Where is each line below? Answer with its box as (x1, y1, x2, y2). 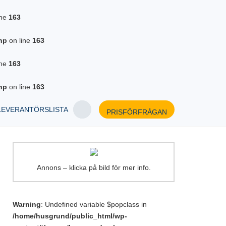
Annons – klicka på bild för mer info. (36, 163, 151, 172)
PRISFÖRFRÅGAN (106, 108, 167, 116)
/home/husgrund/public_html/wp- (13, 212, 127, 220)
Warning (13, 200, 41, 208)
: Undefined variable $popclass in (41, 200, 147, 208)
